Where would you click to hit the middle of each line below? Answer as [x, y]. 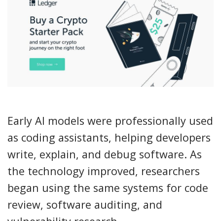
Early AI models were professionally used [110, 120]
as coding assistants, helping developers [109, 137]
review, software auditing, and [85, 204]
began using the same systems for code [108, 187]
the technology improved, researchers [104, 171]
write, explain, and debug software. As [105, 154]
